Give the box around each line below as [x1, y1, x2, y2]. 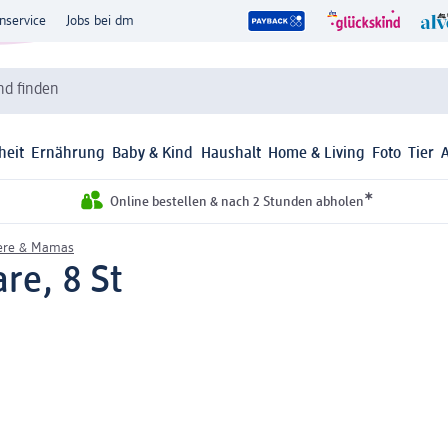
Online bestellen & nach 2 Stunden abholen [109, 195, 364, 210]
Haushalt [200, 146, 261, 163]
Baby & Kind [112, 146, 194, 163]
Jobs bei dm [66, 14, 134, 28]
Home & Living [267, 146, 365, 163]
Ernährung [31, 146, 106, 163]
